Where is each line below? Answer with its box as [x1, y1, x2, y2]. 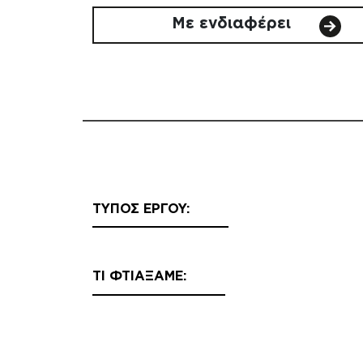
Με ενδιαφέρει [172, 14, 296, 33]
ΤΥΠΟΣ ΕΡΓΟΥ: [92, 200, 190, 216]
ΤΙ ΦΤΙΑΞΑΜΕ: [92, 268, 186, 284]
